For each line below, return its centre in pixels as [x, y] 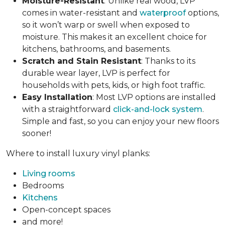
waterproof [163, 13]
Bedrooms [43, 186]
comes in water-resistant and [81, 13]
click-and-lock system [158, 109]
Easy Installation [57, 97]
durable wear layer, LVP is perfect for [96, 73]
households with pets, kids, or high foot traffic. [114, 85]
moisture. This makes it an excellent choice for [115, 37]
